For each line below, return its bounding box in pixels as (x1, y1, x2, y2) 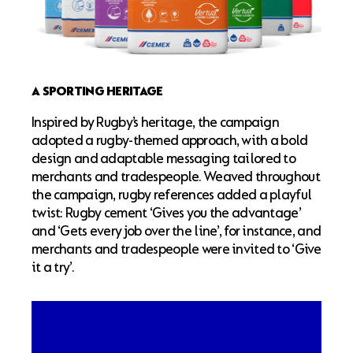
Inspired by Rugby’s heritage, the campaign (32, 113, 279, 132)
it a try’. (32, 258, 74, 277)
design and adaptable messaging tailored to (32, 150, 295, 169)
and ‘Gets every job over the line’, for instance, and (32, 222, 321, 241)
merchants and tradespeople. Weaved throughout (32, 168, 320, 187)
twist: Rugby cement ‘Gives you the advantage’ (32, 204, 301, 223)
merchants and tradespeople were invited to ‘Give (32, 240, 321, 259)
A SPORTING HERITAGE (32, 83, 163, 99)
